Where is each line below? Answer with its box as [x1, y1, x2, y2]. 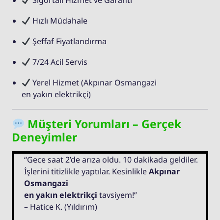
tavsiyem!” [97, 190, 137, 201]
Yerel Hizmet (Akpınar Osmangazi [30, 77, 157, 88]
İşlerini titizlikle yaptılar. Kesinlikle [24, 166, 149, 177]
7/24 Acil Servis [30, 56, 88, 68]
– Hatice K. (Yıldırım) [24, 201, 97, 213]
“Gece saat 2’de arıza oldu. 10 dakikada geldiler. [24, 154, 198, 165]
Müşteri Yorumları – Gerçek [25, 116, 182, 132]
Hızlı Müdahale [30, 15, 88, 27]
